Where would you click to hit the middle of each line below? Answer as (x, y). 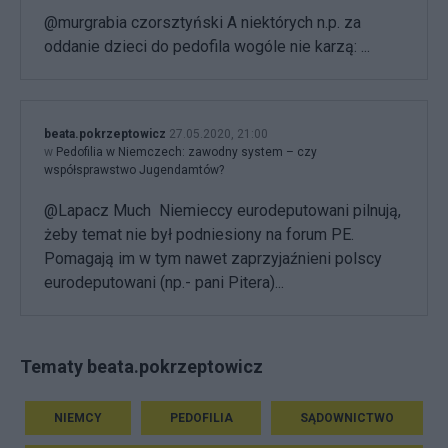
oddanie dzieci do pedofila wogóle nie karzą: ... (207, 47)
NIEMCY (77, 418)
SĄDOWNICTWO (347, 418)
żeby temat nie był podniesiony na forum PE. (199, 235)
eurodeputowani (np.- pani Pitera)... (164, 283)
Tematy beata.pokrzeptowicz (141, 367)
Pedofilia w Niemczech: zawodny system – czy (186, 152)
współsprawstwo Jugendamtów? (134, 170)
